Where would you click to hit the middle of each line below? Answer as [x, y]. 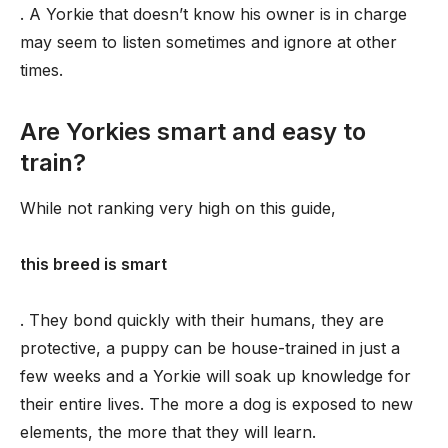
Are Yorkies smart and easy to [193, 131]
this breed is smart [93, 264]
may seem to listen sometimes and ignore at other [208, 42]
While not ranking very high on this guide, [178, 208]
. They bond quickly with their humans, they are [202, 320]
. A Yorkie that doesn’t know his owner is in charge [213, 14]
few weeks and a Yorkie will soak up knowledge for [215, 376]
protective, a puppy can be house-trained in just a [210, 348]
